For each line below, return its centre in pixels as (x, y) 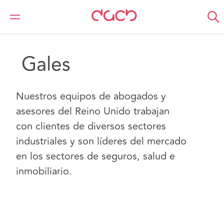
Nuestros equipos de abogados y (91, 96)
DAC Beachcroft (39, 14)
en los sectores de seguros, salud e (95, 156)
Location (95, 14)
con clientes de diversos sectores (91, 126)
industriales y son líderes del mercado (101, 141)
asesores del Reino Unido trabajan (93, 111)
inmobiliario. (44, 171)
